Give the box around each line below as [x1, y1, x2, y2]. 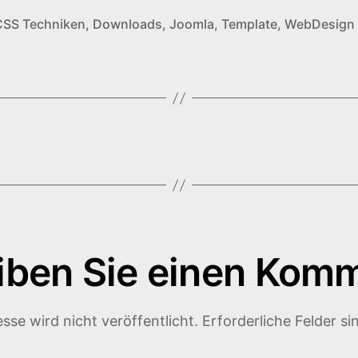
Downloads [93, 16, 162, 33]
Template [221, 16, 277, 33]
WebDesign [284, 16, 355, 33]
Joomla [169, 16, 214, 33]
